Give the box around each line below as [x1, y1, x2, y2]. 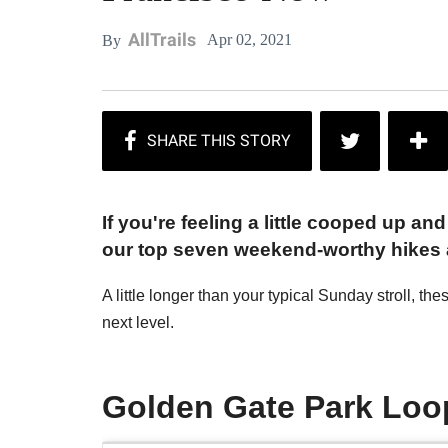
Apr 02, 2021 [207, 30, 292, 48]
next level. [102, 314, 174, 332]
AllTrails [128, 29, 196, 50]
